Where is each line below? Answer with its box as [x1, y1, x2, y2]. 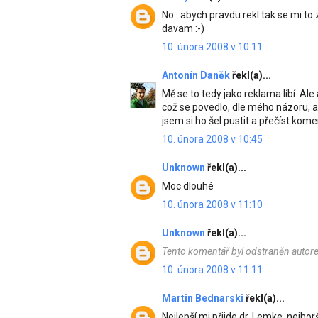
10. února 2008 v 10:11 [162, 41, 263, 53]
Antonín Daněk [162, 70, 232, 81]
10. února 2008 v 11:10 [162, 199, 263, 210]
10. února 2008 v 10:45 [162, 133, 263, 145]
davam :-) [162, 23, 204, 34]
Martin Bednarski [162, 292, 246, 304]
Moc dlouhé [162, 180, 214, 192]
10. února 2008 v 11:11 [162, 264, 263, 275]
